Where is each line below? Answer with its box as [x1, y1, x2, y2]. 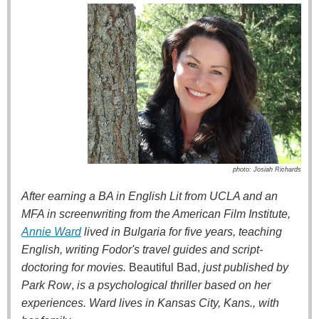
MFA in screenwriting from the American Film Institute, [21, 207, 291, 220]
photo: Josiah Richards [233, 165, 301, 173]
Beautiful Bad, [129, 261, 203, 273]
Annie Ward [21, 225, 81, 238]
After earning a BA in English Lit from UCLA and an [21, 189, 278, 202]
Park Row [21, 278, 71, 291]
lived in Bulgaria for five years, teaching [81, 225, 282, 238]
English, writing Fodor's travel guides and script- [21, 243, 263, 256]
